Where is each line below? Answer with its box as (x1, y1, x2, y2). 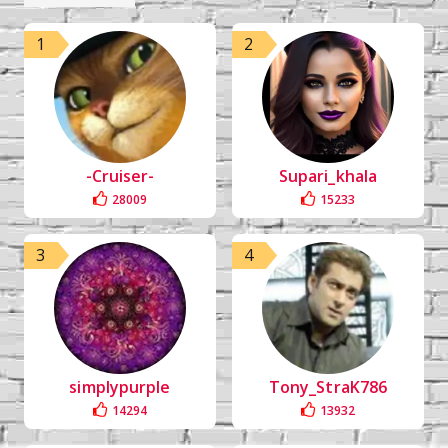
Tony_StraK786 (268, 376, 388, 398)
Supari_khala (278, 165, 378, 187)
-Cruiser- (85, 165, 155, 187)
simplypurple (69, 376, 171, 398)
